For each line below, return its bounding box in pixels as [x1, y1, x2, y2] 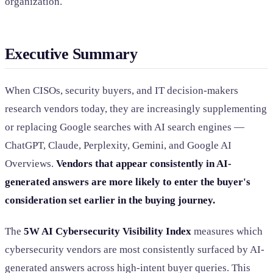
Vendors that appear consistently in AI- [56, 158, 232, 170]
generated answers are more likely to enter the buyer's [5, 176, 250, 188]
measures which [191, 225, 263, 238]
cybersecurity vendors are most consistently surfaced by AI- [5, 244, 264, 256]
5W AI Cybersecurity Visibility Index [24, 225, 191, 238]
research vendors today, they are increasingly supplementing [5, 103, 267, 115]
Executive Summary [5, 44, 138, 63]
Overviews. [5, 158, 56, 170]
